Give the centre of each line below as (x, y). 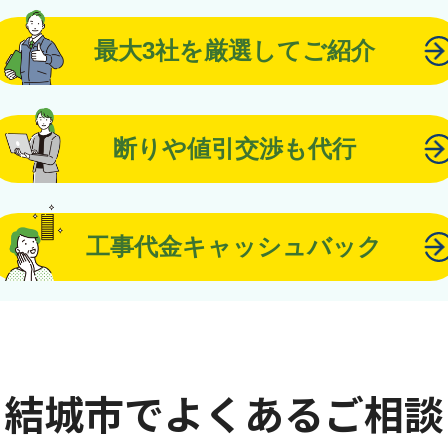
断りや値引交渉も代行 (234, 148)
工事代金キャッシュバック (234, 246)
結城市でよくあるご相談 (224, 413)
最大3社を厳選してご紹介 (234, 50)
